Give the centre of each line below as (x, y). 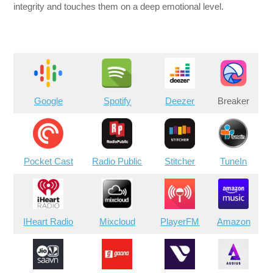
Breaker (234, 101)
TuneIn (234, 161)
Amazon (233, 221)
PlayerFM (180, 221)
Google (48, 101)
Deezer (180, 101)
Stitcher (180, 161)
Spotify (117, 101)
